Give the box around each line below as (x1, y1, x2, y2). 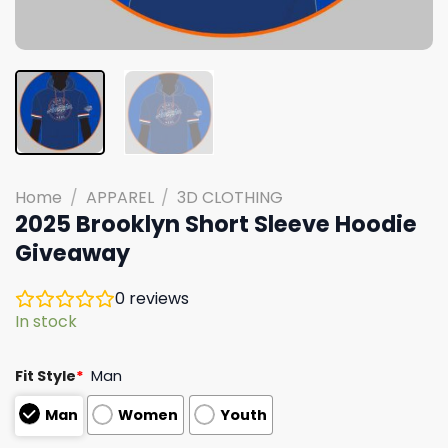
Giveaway (15, 236, 130, 269)
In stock (15, 309, 77, 333)
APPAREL (85, 185, 154, 209)
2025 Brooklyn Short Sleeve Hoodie (15, 207, 417, 240)
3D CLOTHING (177, 185, 284, 209)
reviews (125, 286, 189, 310)
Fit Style (15, 365, 76, 386)
